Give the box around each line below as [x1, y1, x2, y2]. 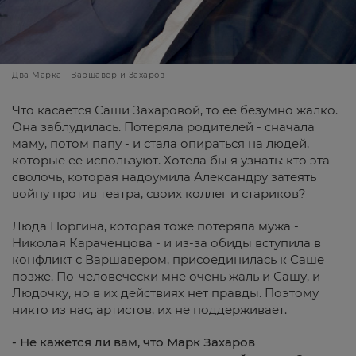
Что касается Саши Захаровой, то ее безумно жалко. [12, 103, 338, 118]
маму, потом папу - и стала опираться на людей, [12, 136, 309, 152]
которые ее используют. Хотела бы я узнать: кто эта [12, 153, 330, 168]
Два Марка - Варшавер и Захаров [12, 70, 164, 81]
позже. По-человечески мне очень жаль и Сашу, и [12, 269, 320, 284]
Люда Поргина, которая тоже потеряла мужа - [12, 219, 299, 234]
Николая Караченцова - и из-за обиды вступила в [12, 235, 321, 251]
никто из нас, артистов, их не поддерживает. [12, 302, 287, 318]
